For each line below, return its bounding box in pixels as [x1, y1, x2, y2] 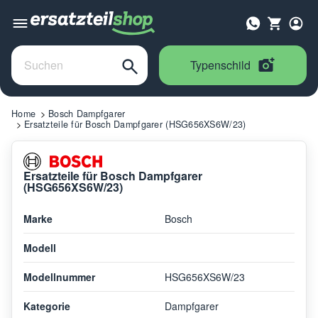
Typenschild [190, 56, 251, 73]
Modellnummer [23, 269, 95, 284]
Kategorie [23, 298, 70, 313]
